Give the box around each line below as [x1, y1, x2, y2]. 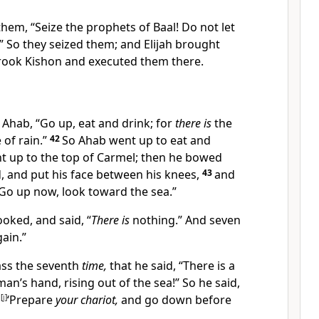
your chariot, [56, 292, 118, 308]
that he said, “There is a [107, 258, 235, 273]
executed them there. [88, 53, 204, 69]
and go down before [118, 292, 231, 308]
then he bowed [141, 150, 222, 165]
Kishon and [25, 53, 88, 69]
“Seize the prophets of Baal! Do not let [31, 19, 235, 35]
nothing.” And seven [130, 212, 241, 228]
